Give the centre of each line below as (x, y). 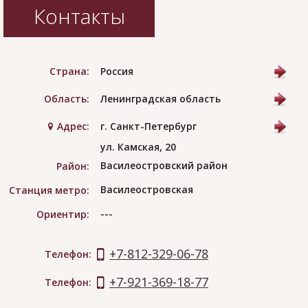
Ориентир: (63, 214)
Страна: (69, 71)
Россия (117, 71)
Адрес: (73, 126)
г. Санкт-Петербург (148, 126)
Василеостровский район (164, 166)
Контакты (79, 16)
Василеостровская (147, 190)
